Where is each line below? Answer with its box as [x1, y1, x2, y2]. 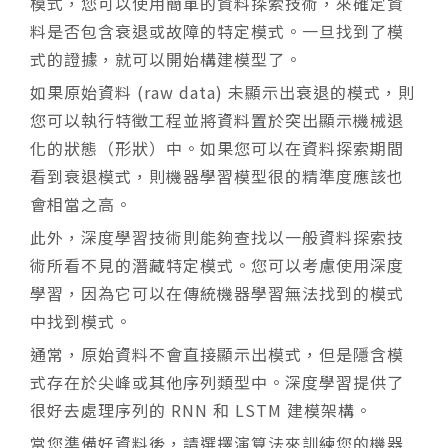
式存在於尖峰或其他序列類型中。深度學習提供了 [30, 369, 404, 394]
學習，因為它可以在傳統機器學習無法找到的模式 [30, 280, 404, 305]
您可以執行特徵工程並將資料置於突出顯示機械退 [30, 107, 404, 132]
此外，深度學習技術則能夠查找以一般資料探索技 [30, 224, 404, 249]
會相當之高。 [30, 191, 132, 216]
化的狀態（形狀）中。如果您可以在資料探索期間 [30, 135, 404, 160]
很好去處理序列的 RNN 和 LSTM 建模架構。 [30, 397, 372, 422]
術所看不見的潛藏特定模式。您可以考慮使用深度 [30, 252, 404, 277]
